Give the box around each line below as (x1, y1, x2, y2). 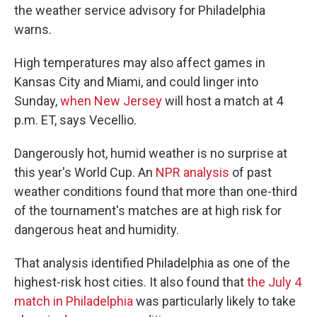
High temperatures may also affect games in (14, 55, 265, 70)
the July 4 (247, 275, 301, 289)
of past (229, 165, 272, 180)
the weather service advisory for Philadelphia (14, 3, 265, 18)
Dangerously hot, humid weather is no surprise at (14, 146, 287, 161)
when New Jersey (60, 93, 162, 108)
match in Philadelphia (14, 294, 133, 309)
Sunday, (14, 93, 60, 108)
